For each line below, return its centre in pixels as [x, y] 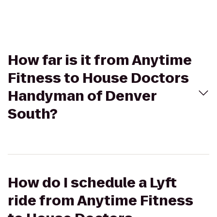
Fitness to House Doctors [98, 78]
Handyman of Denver [82, 96]
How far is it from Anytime [100, 60]
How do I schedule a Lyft [92, 183]
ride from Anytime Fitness [101, 201]
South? [33, 114]
